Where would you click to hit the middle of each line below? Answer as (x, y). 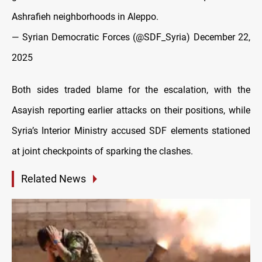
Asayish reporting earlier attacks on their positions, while (131, 111)
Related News (54, 179)
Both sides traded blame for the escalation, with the (131, 90)
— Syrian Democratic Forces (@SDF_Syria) (103, 37)
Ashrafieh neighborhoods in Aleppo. (85, 17)
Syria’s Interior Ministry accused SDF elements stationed (131, 131)
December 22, (222, 37)
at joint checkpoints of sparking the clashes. (102, 151)
